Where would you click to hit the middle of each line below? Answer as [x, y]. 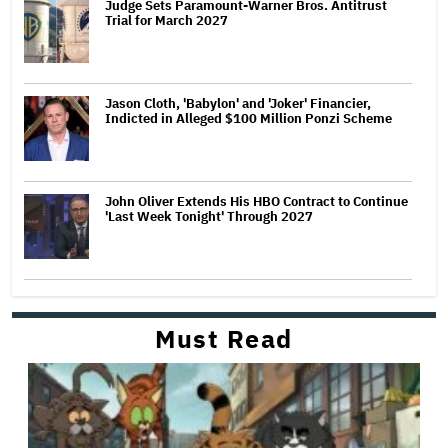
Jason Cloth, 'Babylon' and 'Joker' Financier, [238, 103]
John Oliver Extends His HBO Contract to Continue [256, 201]
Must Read [224, 338]
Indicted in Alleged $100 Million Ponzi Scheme [248, 118]
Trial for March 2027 [166, 20]
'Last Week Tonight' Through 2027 [209, 216]
